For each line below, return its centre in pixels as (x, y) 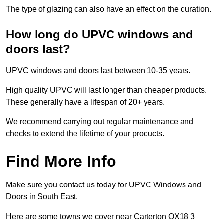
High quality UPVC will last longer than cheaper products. (106, 90)
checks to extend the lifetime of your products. (85, 134)
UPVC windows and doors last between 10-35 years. (98, 71)
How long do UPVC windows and (100, 35)
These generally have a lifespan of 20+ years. (85, 102)
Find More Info (61, 162)
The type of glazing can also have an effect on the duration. (109, 9)
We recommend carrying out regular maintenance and (100, 122)
